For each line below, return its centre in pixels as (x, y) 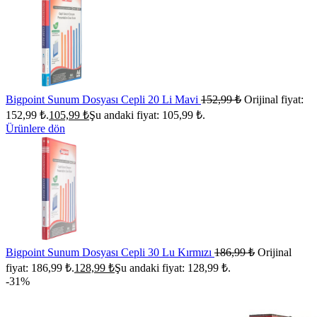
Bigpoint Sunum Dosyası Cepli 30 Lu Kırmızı (110, 252)
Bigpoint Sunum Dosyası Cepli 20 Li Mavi (103, 99)
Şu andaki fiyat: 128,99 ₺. (173, 268)
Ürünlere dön (35, 128)
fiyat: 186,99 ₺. (40, 268)
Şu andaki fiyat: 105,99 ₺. (147, 115)
